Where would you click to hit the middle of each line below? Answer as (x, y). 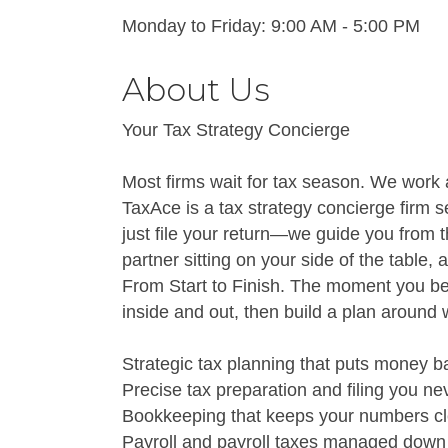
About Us (196, 90)
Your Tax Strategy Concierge (236, 130)
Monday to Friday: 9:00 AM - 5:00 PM (271, 26)
